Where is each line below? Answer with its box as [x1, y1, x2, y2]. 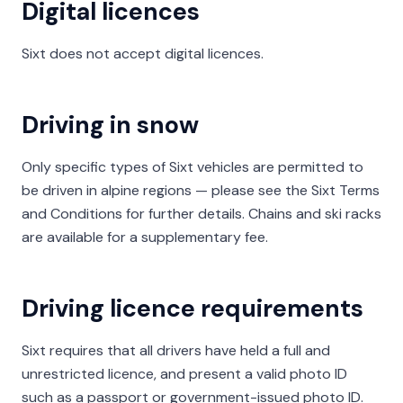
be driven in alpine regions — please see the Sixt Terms [22, 181, 380, 200]
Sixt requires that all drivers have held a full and [22, 341, 330, 360]
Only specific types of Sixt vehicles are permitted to [22, 157, 363, 176]
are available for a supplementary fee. [22, 228, 268, 246]
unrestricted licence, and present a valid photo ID [22, 364, 347, 383]
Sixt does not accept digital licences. [22, 44, 264, 63]
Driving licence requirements [22, 292, 363, 324]
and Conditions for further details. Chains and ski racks [22, 204, 381, 223]
